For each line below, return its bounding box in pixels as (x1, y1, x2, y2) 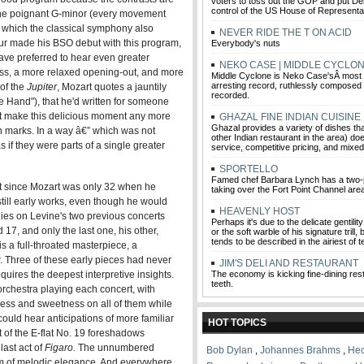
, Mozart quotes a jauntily (57, 81, 167, 93)
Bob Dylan (206, 344, 253, 356)
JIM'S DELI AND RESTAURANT (217, 258, 358, 269)
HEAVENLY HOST (217, 206, 300, 217)
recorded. (211, 90, 249, 100)
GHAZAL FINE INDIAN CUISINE (217, 111, 361, 123)
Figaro (45, 342, 73, 353)
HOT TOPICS (208, 317, 266, 328)
